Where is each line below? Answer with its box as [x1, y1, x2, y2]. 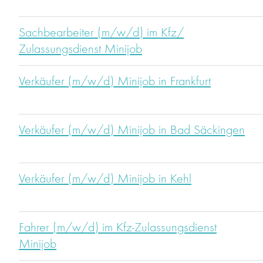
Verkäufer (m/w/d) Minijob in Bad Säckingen [19, 124, 245, 137]
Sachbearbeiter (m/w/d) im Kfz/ [19, 26, 184, 40]
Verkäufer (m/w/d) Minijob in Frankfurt [19, 75, 211, 89]
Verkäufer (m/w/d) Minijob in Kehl [19, 173, 191, 186]
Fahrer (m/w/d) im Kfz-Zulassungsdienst [19, 221, 217, 235]
